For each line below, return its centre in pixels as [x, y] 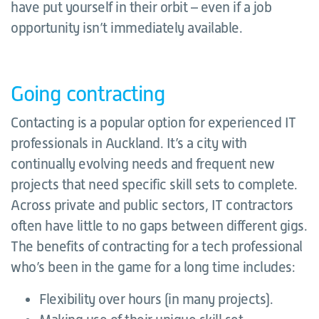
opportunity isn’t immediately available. [126, 28]
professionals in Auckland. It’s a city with [129, 143]
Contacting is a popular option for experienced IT [153, 122]
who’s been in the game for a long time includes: [153, 267]
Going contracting [88, 94]
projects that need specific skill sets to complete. [154, 184]
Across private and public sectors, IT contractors [152, 205]
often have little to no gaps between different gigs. [159, 226]
